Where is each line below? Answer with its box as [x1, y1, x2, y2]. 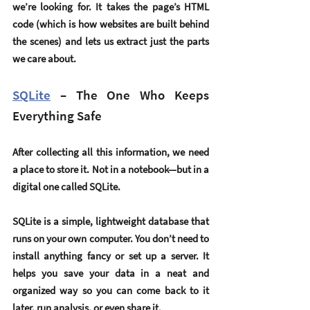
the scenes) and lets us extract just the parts [12, 35, 209, 48]
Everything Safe [12, 107, 102, 125]
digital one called [12, 180, 89, 194]
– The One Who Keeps [51, 86, 209, 104]
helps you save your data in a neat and [12, 266, 209, 280]
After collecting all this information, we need [12, 145, 209, 159]
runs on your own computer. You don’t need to [12, 232, 209, 246]
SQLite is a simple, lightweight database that [12, 215, 209, 228]
